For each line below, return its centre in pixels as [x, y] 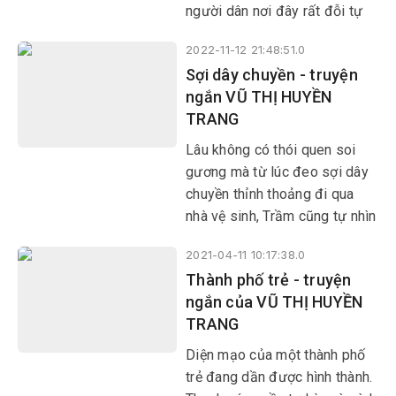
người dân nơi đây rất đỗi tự [274, 11]
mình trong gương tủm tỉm [267, 238]
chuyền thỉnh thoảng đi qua [270, 194]
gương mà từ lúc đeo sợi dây [277, 172]
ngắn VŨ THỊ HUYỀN [259, 97]
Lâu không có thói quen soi [271, 150]
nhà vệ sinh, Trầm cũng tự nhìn [281, 216]
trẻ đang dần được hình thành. [279, 377]
